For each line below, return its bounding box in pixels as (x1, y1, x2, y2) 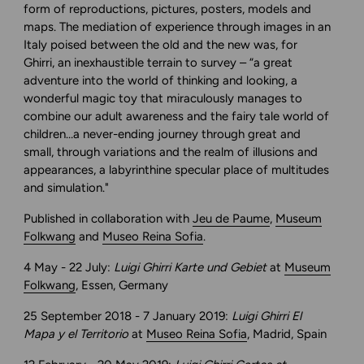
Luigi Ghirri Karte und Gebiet (114, 260, 267, 275)
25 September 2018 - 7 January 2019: (24, 309, 229, 323)
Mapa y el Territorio (24, 327, 129, 341)
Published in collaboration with (24, 211, 190, 226)
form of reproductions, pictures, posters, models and (24, 2, 312, 16)
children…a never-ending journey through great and (24, 127, 301, 141)
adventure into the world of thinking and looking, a (24, 73, 298, 88)
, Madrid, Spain (247, 327, 327, 341)
